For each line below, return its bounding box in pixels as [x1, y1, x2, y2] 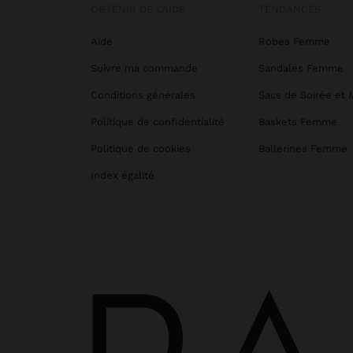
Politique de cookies [91, 143, 191, 155]
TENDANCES [258, 3, 321, 16]
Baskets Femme [258, 116, 337, 128]
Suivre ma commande [91, 62, 198, 75]
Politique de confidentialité [91, 116, 225, 128]
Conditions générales [91, 89, 195, 102]
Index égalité [91, 169, 154, 182]
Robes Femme [258, 35, 330, 48]
